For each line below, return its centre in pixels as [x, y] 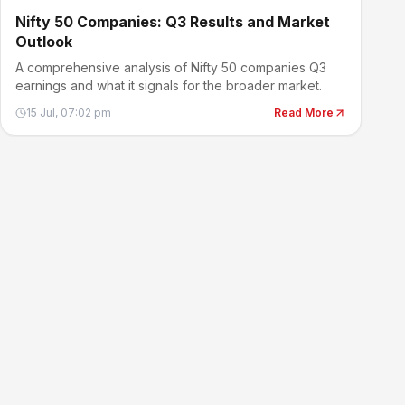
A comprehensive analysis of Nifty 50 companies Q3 [171, 67]
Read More [304, 113]
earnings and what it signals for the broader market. [169, 85]
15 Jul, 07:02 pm [69, 113]
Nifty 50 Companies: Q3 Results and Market [173, 22]
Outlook [44, 42]
